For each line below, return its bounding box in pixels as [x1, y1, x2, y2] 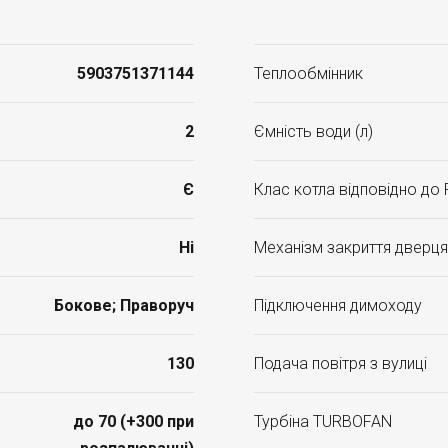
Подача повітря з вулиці [254, 354, 427, 373]
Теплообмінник [254, 64, 363, 83]
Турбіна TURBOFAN [254, 412, 392, 431]
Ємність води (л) [254, 122, 373, 141]
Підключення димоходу [254, 296, 422, 315]
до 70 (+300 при [73, 412, 194, 431]
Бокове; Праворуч [54, 296, 194, 315]
